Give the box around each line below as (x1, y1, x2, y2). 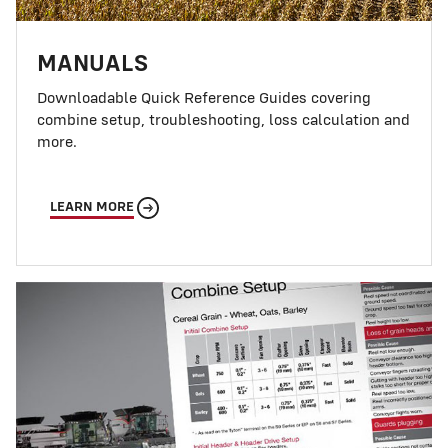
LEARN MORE (50, 198, 134, 216)
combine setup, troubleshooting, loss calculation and (37, 109, 410, 129)
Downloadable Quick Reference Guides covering (37, 87, 371, 107)
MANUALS (37, 48, 148, 77)
